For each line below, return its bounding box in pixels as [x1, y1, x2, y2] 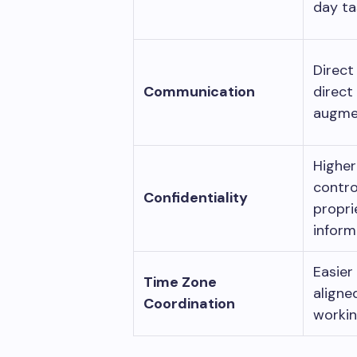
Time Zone [143, 272, 217, 292]
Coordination [143, 293, 235, 313]
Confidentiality [143, 187, 248, 207]
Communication [143, 81, 255, 101]
